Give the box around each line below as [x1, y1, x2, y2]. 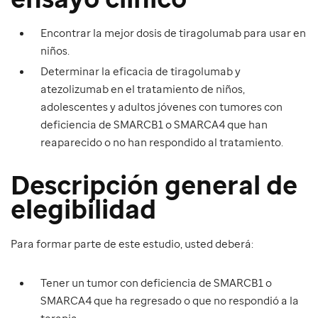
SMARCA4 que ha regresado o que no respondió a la [40, 292, 299, 307]
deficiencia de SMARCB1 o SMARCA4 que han [40, 116, 268, 131]
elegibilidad [11, 190, 156, 226]
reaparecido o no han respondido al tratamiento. [40, 134, 283, 149]
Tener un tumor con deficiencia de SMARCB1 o [40, 275, 272, 290]
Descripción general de [11, 166, 297, 202]
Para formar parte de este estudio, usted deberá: [11, 236, 253, 251]
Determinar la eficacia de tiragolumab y [40, 63, 241, 78]
